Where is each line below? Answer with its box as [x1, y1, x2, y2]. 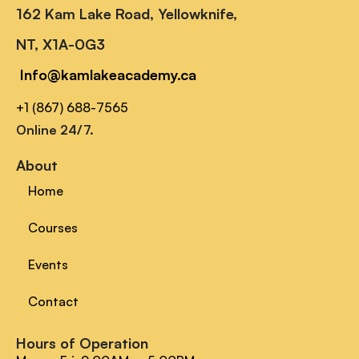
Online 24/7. [16, 122, 94, 139]
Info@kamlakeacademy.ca [20, 66, 196, 84]
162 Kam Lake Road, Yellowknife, [16, 5, 237, 23]
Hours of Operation [16, 334, 148, 353]
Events [28, 256, 68, 273]
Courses [28, 220, 78, 236]
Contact [28, 293, 79, 310]
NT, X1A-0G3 [16, 35, 105, 54]
